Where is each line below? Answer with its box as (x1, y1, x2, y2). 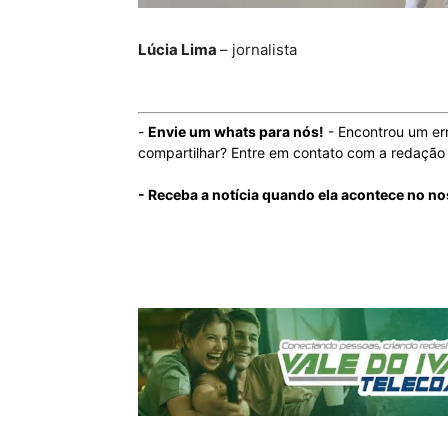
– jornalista (220, 39, 297, 59)
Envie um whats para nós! (148, 122, 324, 140)
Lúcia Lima (138, 39, 220, 59)
